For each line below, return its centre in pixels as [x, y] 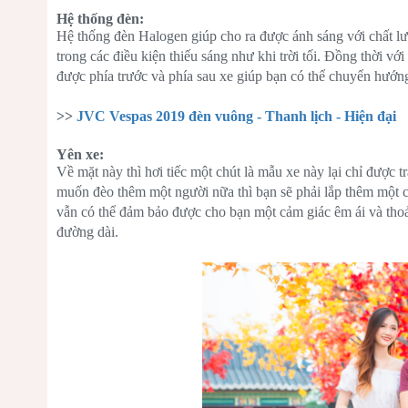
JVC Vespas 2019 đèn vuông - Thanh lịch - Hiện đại [236, 117]
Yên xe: [80, 155]
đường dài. [87, 232]
